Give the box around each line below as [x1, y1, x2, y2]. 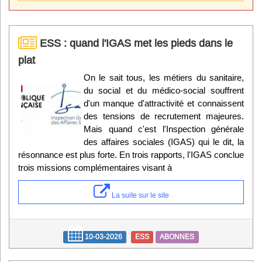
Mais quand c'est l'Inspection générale [84, 124, 244, 135]
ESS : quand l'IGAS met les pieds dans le [37, 37, 233, 50]
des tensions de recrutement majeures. [84, 111, 244, 122]
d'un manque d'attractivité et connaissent [84, 98, 244, 109]
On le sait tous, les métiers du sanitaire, [84, 73, 244, 83]
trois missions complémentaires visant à [18, 163, 172, 173]
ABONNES [160, 232, 195, 242]
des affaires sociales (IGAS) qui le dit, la [84, 137, 244, 147]
